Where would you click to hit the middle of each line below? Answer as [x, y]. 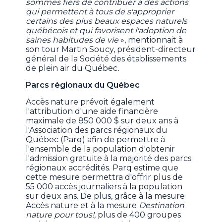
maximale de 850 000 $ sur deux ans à [102, 121]
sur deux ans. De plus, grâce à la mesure [106, 196]
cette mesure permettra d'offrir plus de [105, 177]
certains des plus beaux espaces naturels [107, 21]
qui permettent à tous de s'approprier [100, 12]
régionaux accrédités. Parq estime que [102, 168]
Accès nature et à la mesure [83, 206]
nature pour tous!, [62, 215]
